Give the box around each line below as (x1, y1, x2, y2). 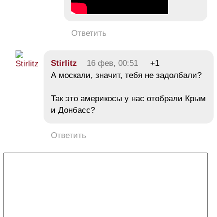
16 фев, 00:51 (87, 59, 138, 68)
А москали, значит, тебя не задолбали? (51, 71, 201, 80)
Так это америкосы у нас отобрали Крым (51, 94, 206, 104)
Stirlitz (51, 59, 77, 68)
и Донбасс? (51, 106, 95, 115)
